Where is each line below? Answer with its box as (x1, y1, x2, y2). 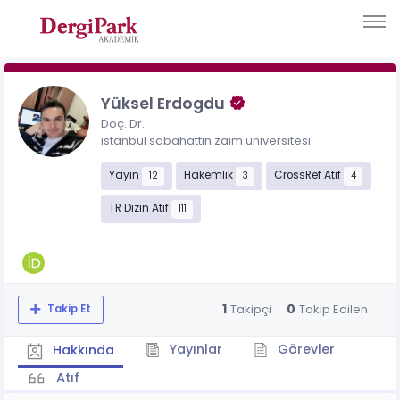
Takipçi (229, 301, 271, 319)
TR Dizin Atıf (108, 201, 171, 216)
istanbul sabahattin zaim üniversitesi (101, 131, 311, 149)
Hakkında (48, 340, 114, 359)
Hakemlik (183, 168, 236, 183)
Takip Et (44, 302, 91, 317)
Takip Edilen (298, 301, 368, 319)
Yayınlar (165, 339, 222, 358)
